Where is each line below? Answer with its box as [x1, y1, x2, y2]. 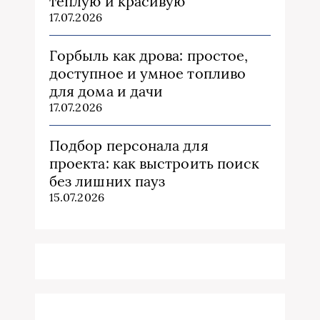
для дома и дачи [49, 81, 164, 100]
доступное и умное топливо [49, 64, 246, 82]
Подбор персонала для [49, 136, 209, 154]
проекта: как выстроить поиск [49, 154, 260, 172]
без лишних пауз [49, 171, 166, 190]
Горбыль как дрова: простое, [49, 46, 249, 64]
